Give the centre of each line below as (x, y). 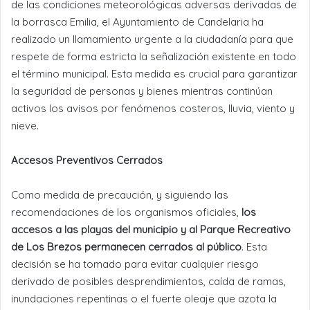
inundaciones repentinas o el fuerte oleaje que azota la (144, 298)
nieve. (25, 125)
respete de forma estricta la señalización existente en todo (154, 56)
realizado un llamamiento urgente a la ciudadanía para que (152, 39)
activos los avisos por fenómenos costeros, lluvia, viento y (153, 108)
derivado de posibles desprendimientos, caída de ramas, (148, 281)
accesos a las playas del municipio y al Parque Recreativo (151, 229)
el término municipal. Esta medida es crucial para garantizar (154, 73)
